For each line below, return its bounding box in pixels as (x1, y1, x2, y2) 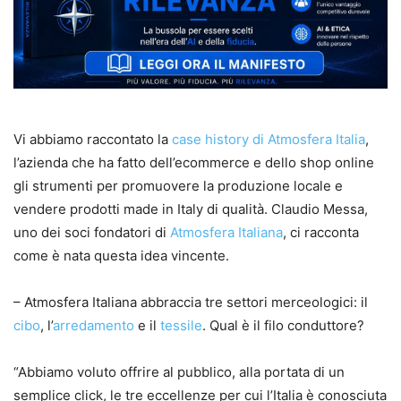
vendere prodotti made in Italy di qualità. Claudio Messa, (13, 200, 368, 218)
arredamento (53, 316, 134, 334)
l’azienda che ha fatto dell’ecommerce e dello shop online (13, 153, 374, 171)
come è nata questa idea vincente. (13, 246, 229, 264)
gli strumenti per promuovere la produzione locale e (13, 176, 343, 194)
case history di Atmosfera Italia (172, 130, 365, 148)
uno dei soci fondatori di (13, 223, 170, 241)
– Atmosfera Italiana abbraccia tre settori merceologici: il (13, 293, 368, 311)
